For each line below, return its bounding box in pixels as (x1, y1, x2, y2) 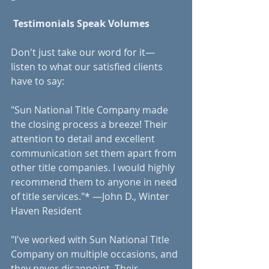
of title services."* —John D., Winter (11, 189, 172, 203)
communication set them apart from (11, 146, 179, 160)
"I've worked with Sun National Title (11, 232, 172, 246)
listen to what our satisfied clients (11, 59, 165, 73)
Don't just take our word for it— (11, 45, 155, 59)
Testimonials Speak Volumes (13, 16, 150, 30)
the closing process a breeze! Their (11, 117, 170, 131)
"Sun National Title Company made (11, 103, 171, 116)
